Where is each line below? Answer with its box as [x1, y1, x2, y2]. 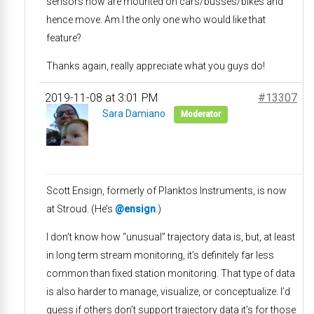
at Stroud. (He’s [46, 203, 115, 214]
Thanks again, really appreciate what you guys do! [46, 60, 265, 71]
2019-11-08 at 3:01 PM [45, 91, 158, 104]
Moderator [181, 109, 221, 119]
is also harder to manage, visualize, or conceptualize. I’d [46, 286, 290, 297]
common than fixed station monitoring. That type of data [46, 268, 295, 279]
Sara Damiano [102, 108, 165, 119]
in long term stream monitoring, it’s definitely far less [46, 250, 274, 261]
